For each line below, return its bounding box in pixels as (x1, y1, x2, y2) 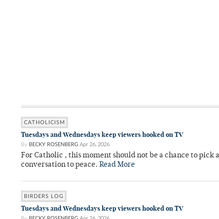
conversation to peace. (21, 161, 99, 169)
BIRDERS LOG (24, 194, 64, 199)
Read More (99, 161, 135, 169)
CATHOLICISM (24, 120, 65, 126)
